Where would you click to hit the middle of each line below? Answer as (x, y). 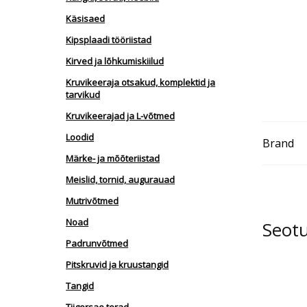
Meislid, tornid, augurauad (121, 180)
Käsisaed (86, 19)
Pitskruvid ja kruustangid (118, 265)
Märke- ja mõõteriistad (113, 159)
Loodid (80, 137)
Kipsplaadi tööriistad (109, 40)
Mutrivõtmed (93, 201)
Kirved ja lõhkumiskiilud (115, 61)
